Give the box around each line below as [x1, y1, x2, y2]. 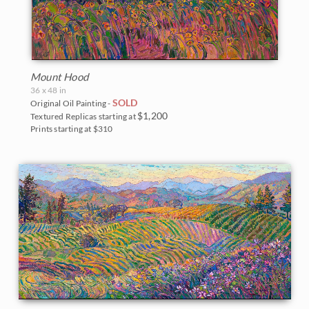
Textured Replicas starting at [30, 111, 137, 122]
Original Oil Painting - [30, 98, 112, 109]
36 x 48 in [30, 85, 66, 96]
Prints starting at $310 [30, 123, 113, 134]
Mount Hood [30, 70, 88, 83]
